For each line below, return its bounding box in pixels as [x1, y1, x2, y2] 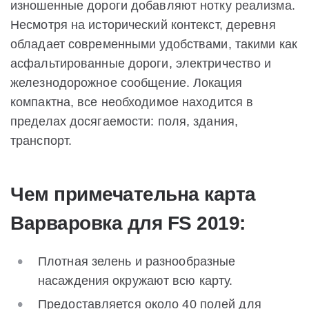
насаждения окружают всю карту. [38, 273, 233, 288]
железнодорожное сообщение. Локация [10, 75, 242, 90]
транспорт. [10, 133, 72, 148]
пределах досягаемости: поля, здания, [10, 114, 239, 128]
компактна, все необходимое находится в [10, 94, 254, 109]
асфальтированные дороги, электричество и [10, 56, 272, 70]
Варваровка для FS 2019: [10, 212, 246, 234]
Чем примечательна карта [10, 183, 256, 205]
